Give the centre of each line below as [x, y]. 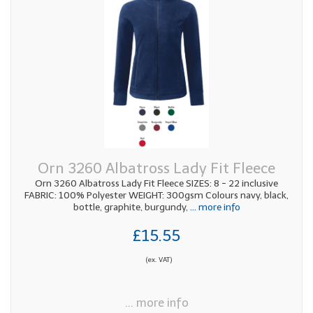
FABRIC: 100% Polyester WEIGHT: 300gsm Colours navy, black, [156, 195]
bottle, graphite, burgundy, [130, 207]
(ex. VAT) [159, 260]
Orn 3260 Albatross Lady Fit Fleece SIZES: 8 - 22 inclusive [156, 183]
